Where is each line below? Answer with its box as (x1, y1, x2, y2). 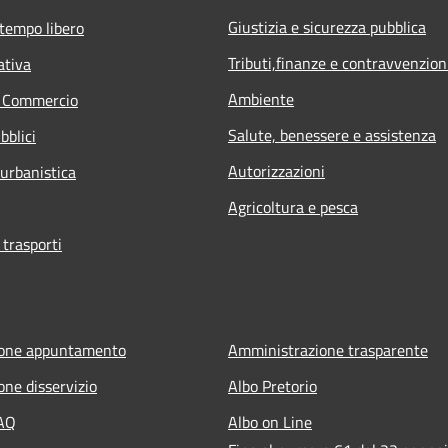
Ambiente (228, 86, 294, 111)
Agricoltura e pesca (228, 194, 358, 219)
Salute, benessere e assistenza (228, 122, 436, 147)
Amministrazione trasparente (228, 337, 428, 362)
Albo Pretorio (228, 373, 317, 398)
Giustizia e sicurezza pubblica (228, 14, 426, 39)
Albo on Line (228, 409, 312, 434)
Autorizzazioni (228, 158, 325, 183)
